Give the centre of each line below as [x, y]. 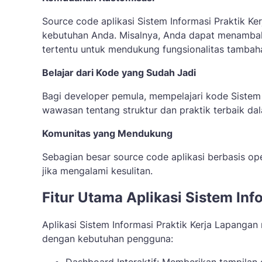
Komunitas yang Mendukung [107, 133]
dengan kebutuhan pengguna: [108, 239]
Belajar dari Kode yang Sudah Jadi [119, 73]
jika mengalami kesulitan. [97, 171]
